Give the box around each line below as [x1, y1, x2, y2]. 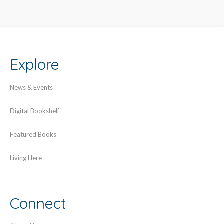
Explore [10, 55, 59, 74]
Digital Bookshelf [10, 106, 59, 115]
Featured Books [10, 130, 56, 138]
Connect [10, 193, 66, 213]
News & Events [10, 83, 53, 91]
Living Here [10, 153, 42, 162]
